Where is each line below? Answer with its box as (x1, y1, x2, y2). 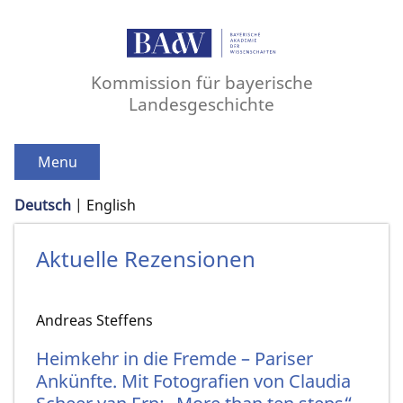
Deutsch (14, 195, 71, 216)
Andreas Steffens (36, 310, 153, 331)
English (86, 195, 136, 216)
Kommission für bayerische (90, 70, 313, 95)
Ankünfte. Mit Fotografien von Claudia (36, 368, 351, 393)
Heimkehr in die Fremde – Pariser (36, 345, 313, 371)
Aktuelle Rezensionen (36, 244, 255, 274)
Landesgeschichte (129, 92, 274, 117)
